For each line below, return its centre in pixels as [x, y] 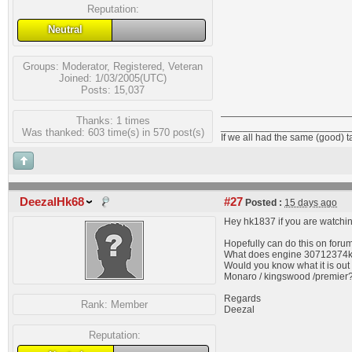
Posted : [262, 203]
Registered [137, 66]
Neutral [65, 29]
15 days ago [311, 203]
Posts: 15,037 [113, 90]
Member [129, 304]
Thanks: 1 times [113, 120]
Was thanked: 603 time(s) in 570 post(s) [113, 132]
